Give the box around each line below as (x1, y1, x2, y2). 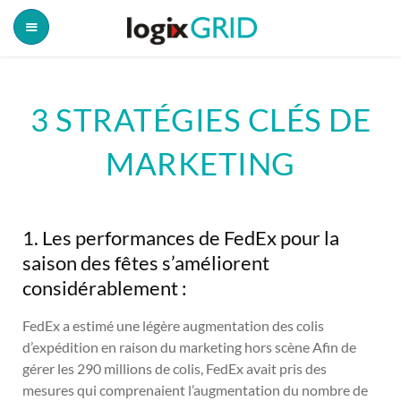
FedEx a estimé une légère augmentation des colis (22, 316, 324, 334)
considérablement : (22, 275, 187, 300)
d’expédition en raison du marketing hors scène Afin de (22, 337, 356, 355)
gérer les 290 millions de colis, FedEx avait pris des (22, 359, 327, 377)
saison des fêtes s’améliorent (22, 250, 269, 275)
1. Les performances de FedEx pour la (22, 225, 339, 250)
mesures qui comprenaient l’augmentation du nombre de (22, 380, 368, 398)
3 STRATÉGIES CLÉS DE (30, 99, 371, 138)
